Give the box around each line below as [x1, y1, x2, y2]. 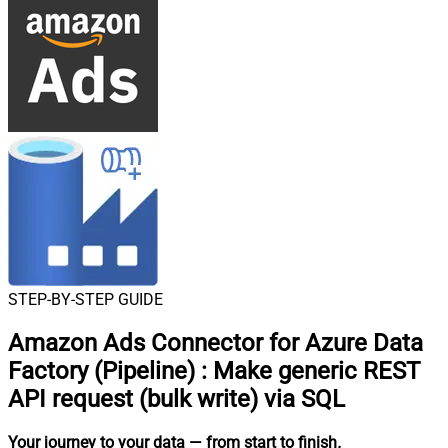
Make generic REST [213, 356, 420, 385]
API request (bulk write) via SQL [8, 384, 345, 413]
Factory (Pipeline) [8, 356, 195, 385]
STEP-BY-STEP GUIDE [8, 290, 163, 309]
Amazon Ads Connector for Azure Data [8, 328, 423, 357]
